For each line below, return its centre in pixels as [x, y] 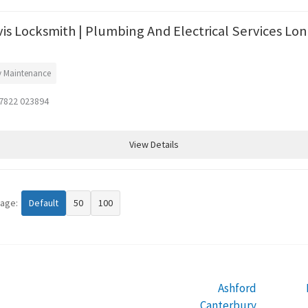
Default [44, 203]
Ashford [237, 288]
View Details [154, 144]
